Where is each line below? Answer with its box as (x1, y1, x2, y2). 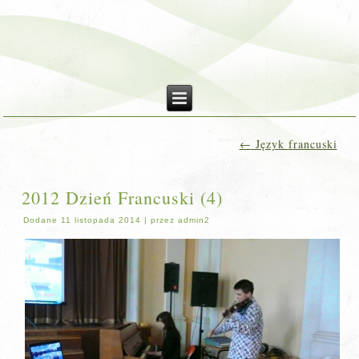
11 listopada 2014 (61, 216, 142, 224)
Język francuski (251, 136, 337, 151)
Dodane (23, 216, 58, 224)
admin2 (178, 216, 211, 224)
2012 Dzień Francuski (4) (22, 186, 224, 209)
